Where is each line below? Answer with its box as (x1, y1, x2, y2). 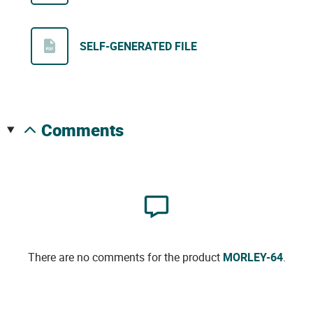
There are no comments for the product (27, 249, 223, 265)
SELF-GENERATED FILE (80, 38, 197, 54)
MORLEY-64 (222, 249, 283, 265)
